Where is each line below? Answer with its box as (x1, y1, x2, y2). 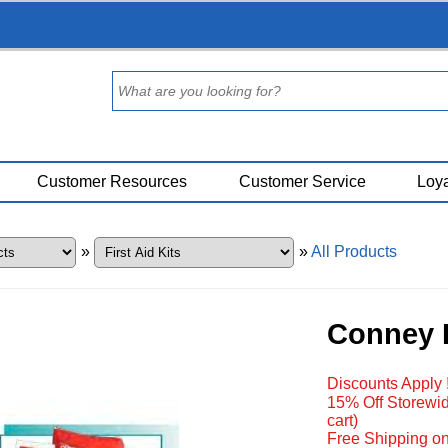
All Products (310, 243, 397, 260)
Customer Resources (37, 173, 188, 190)
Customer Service (238, 173, 366, 190)
